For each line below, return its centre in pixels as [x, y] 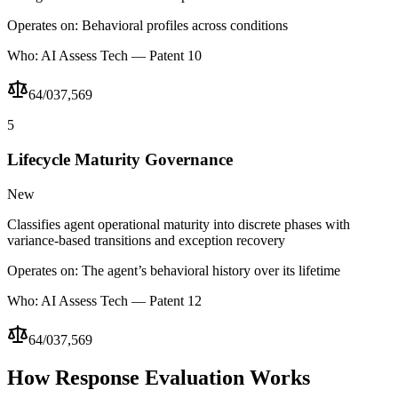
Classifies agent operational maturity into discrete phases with [179, 224]
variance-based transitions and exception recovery [146, 240]
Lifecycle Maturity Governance [120, 159]
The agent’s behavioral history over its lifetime [211, 270]
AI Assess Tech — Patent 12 [121, 300]
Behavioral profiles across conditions [185, 26]
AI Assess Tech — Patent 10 [121, 56]
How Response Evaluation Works [159, 377]
